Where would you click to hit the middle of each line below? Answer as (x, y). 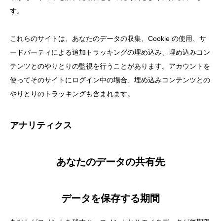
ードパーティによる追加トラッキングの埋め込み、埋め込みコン (110, 52)
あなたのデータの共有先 (110, 162)
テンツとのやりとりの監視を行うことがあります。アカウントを (110, 66)
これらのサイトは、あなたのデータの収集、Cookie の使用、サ (108, 38)
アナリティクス (41, 125)
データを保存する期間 (110, 198)
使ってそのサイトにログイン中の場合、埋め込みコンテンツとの (110, 80)
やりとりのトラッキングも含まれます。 (72, 94)
